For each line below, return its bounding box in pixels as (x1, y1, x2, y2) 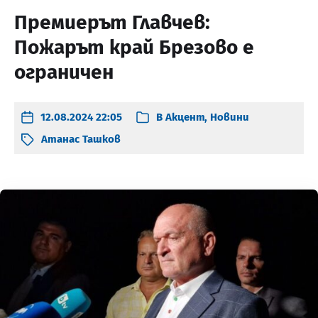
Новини (210, 111, 249, 124)
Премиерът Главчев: (14, 11, 210, 34)
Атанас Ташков (41, 133, 121, 146)
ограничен (14, 60, 114, 84)
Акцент (165, 111, 204, 124)
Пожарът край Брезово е (14, 35, 254, 59)
